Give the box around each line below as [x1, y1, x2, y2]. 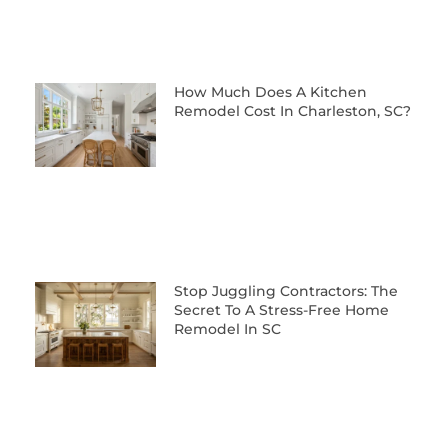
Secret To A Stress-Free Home [173, 301, 389, 320]
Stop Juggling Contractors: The [173, 282, 398, 301]
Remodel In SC [173, 320, 281, 339]
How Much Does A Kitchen [173, 82, 367, 101]
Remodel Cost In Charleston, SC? [173, 101, 411, 120]
